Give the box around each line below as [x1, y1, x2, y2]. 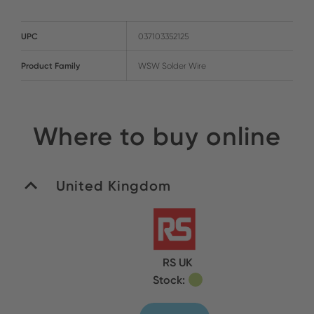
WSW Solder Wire [138, 60, 206, 71]
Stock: [153, 272, 186, 287]
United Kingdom [56, 177, 171, 194]
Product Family [21, 60, 80, 71]
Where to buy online [33, 120, 281, 151]
